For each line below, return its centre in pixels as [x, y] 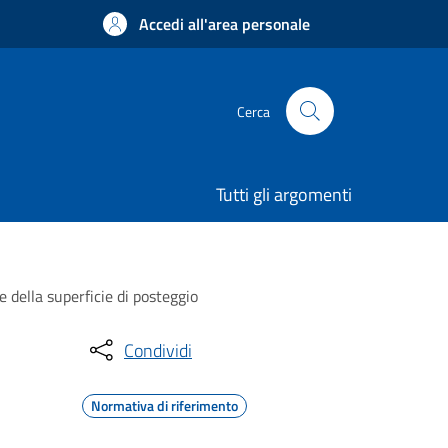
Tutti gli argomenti [284, 194]
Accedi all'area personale [224, 24]
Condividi [158, 350]
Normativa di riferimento [164, 405]
